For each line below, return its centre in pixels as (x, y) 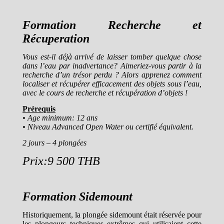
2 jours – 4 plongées (54, 142)
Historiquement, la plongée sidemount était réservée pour (112, 214)
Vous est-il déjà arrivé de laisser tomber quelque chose (112, 56)
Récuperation (56, 38)
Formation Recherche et (112, 25)
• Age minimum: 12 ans (60, 117)
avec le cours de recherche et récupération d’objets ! (105, 92)
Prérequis (39, 108)
